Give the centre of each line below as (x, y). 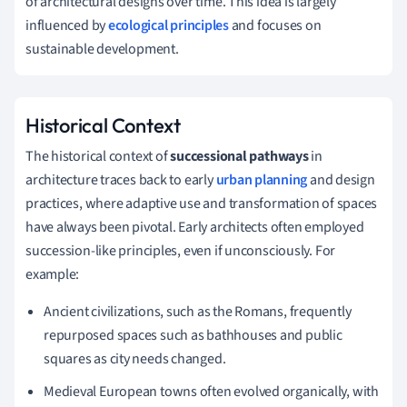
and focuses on (275, 25)
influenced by (67, 25)
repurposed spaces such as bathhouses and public (193, 335)
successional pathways (239, 156)
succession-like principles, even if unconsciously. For (181, 250)
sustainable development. (102, 49)
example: (53, 274)
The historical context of (98, 156)
